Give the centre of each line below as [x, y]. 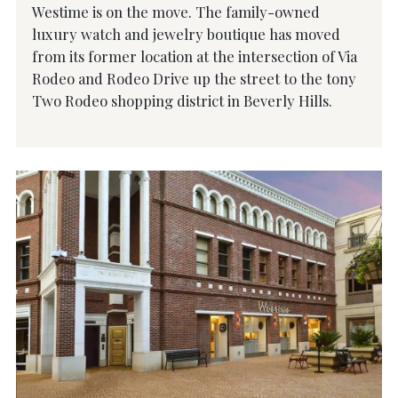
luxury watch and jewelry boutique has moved [186, 34]
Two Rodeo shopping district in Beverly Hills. [182, 101]
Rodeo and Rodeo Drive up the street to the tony [194, 79]
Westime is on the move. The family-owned [176, 12]
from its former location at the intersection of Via [195, 56]
